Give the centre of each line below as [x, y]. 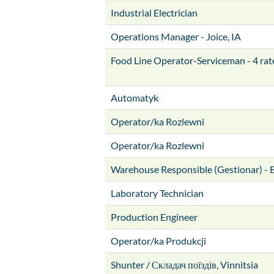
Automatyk [135, 98]
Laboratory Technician [157, 193]
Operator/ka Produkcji [158, 241]
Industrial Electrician [154, 13]
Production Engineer [154, 217]
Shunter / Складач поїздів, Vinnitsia [184, 265]
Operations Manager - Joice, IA [176, 36]
